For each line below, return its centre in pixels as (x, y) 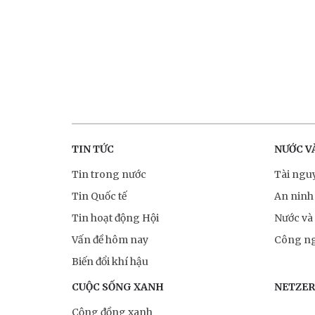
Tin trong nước (109, 174)
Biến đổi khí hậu (110, 261)
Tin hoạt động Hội (115, 218)
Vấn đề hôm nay (110, 239)
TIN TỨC (93, 149)
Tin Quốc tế (99, 196)
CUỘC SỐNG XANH (118, 287)
